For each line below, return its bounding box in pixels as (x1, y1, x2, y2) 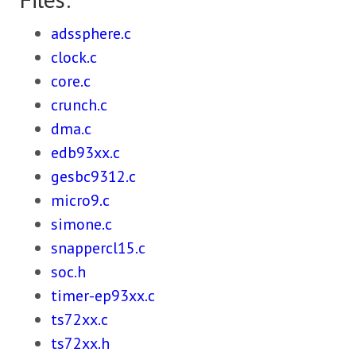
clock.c (51, 47, 97, 68)
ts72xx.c (51, 309, 108, 330)
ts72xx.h (51, 333, 110, 354)
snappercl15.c (51, 238, 145, 258)
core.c (51, 71, 91, 91)
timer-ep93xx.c (51, 285, 155, 306)
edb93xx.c (51, 142, 120, 163)
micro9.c (51, 190, 110, 211)
